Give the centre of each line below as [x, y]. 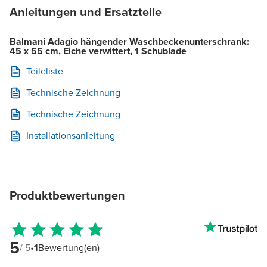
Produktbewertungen [67, 195]
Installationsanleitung [71, 135]
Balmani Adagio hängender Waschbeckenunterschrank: [129, 41]
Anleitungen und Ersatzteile [86, 12]
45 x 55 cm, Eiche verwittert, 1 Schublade [98, 51]
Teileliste [45, 71]
